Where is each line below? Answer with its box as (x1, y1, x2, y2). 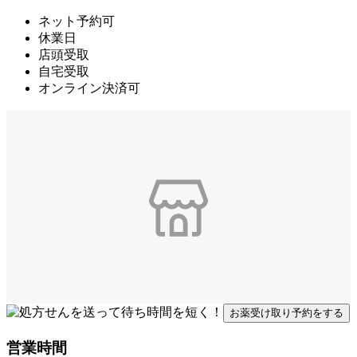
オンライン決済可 (38, 81, 140, 96)
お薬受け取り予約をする (229, 307, 343, 320)
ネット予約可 (38, 14, 115, 29)
